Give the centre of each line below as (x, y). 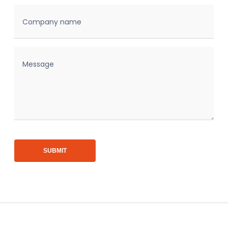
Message (38, 64)
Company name (52, 22)
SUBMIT (55, 151)
